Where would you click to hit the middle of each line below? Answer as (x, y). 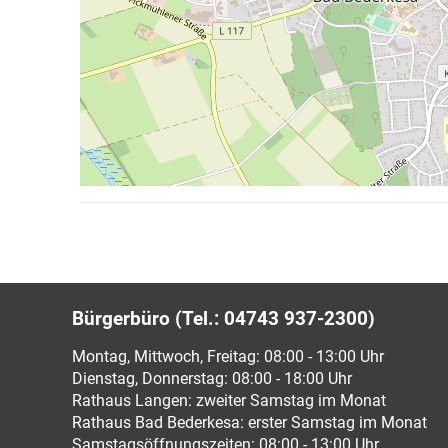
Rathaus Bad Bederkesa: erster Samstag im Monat (249, 422)
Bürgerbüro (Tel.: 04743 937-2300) (223, 318)
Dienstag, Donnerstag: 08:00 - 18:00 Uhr (212, 378)
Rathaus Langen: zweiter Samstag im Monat (229, 400)
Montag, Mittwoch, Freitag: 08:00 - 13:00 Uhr (228, 356)
